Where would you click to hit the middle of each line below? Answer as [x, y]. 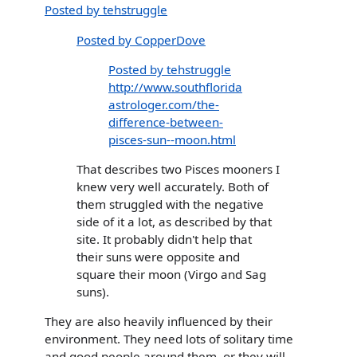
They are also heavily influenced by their [159, 322]
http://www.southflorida [175, 86]
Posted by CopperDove [141, 39]
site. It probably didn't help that [164, 239]
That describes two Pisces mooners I [178, 169]
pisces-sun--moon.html [172, 139]
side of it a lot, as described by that [174, 222]
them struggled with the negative [170, 204]
